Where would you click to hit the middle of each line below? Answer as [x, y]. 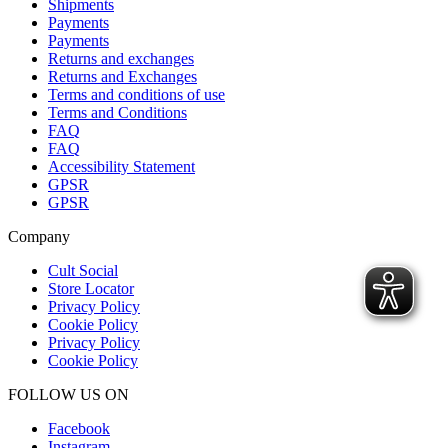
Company [39, 236]
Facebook [79, 428]
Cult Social [83, 270]
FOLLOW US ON [68, 394]
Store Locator [91, 288]
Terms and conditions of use [136, 94]
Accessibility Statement [121, 166]
